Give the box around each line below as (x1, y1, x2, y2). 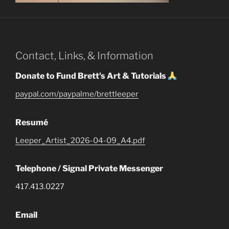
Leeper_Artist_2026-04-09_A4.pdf (15, 135, 145, 145)
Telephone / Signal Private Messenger (15, 164, 163, 173)
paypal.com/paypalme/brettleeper (15, 89, 139, 99)
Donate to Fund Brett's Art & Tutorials (15, 71, 168, 81)
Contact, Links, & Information (15, 50, 153, 62)
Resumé (15, 117, 48, 127)
